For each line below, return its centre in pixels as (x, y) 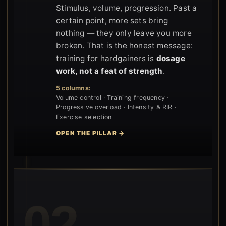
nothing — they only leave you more (124, 33)
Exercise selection (84, 117)
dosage (171, 58)
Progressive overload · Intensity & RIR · (116, 107)
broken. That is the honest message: (124, 45)
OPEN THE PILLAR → (91, 133)
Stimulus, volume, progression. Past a (127, 8)
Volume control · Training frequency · (112, 97)
